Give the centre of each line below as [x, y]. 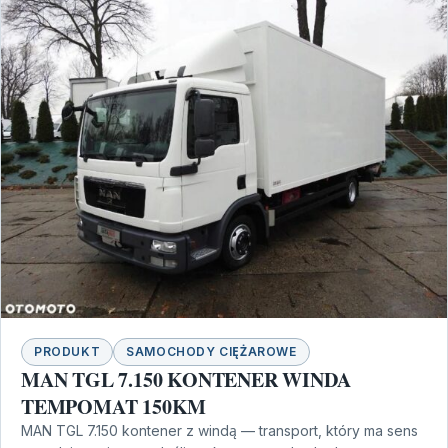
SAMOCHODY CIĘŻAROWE [211, 352]
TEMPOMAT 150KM [114, 407]
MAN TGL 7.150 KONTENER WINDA [186, 380]
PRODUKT [67, 352]
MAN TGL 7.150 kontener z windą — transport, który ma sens [219, 431]
